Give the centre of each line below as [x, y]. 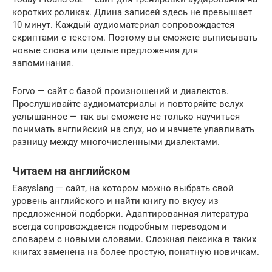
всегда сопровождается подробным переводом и [120, 227]
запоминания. [43, 63]
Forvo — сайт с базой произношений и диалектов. [121, 91]
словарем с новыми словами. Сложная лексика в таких [134, 240]
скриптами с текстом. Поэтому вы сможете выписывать [135, 38]
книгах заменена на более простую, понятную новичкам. [136, 252]
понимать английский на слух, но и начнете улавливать [133, 130]
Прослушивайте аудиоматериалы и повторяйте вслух [128, 104]
